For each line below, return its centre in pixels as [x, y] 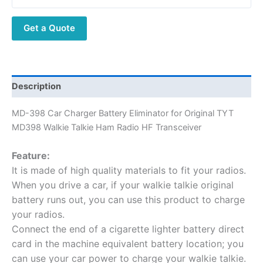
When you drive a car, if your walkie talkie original [123, 185]
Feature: [31, 155]
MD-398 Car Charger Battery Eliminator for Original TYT [123, 113]
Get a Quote [49, 28]
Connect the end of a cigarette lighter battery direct [128, 229]
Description [36, 86]
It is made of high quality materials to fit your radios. [129, 170]
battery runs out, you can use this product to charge [128, 199]
